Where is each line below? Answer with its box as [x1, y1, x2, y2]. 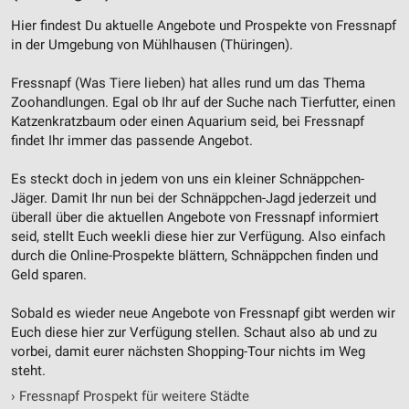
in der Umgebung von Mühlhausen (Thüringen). [11, 36, 293, 53]
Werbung [30, 84, 82, 99]
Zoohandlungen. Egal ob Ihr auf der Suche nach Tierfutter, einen [11, 93, 395, 110]
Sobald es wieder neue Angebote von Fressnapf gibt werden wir [11, 304, 395, 321]
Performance [30, 9, 106, 24]
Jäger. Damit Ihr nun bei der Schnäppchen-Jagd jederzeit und [11, 189, 376, 206]
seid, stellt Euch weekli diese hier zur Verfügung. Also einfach [11, 227, 385, 245]
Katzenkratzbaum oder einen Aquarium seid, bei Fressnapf [11, 112, 364, 130]
